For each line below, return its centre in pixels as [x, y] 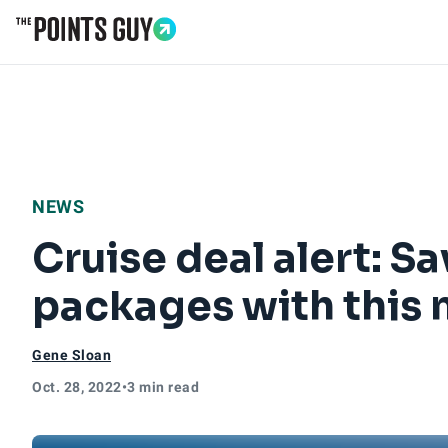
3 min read [163, 387]
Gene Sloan [71, 355]
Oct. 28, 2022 [77, 387]
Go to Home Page [82, 51]
